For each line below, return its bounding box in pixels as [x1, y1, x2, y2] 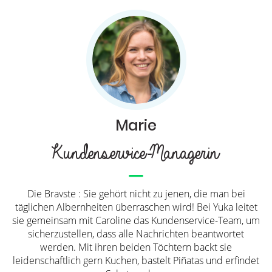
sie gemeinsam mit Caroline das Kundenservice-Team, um [12, 213, 260, 227]
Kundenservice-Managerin [49, 140, 215, 166]
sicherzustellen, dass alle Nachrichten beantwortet [28, 226, 244, 240]
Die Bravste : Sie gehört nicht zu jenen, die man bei [27, 186, 245, 200]
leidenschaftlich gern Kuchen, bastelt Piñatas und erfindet [13, 253, 259, 267]
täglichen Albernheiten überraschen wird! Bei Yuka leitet [15, 200, 257, 214]
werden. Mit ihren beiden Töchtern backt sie [40, 240, 232, 254]
